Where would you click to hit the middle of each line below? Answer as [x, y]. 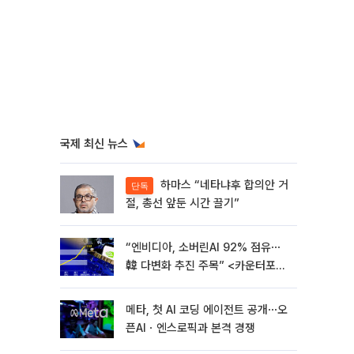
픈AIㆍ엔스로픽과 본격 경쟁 [190, 328]
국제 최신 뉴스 [94, 144]
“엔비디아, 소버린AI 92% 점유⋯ [203, 247]
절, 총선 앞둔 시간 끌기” [183, 203]
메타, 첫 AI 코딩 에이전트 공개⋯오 [207, 310]
